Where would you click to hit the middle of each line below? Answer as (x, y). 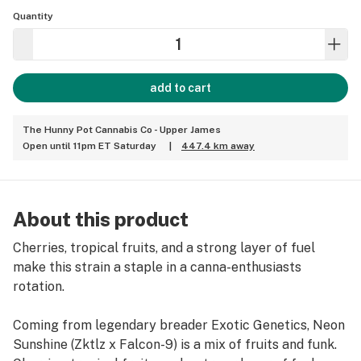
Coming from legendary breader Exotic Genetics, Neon (179, 325)
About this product (101, 219)
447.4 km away (218, 146)
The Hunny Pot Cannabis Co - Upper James (122, 130)
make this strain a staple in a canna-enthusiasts (157, 267)
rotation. (39, 286)
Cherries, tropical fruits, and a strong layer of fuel (164, 248)
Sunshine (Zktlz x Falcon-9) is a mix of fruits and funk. (175, 344)
